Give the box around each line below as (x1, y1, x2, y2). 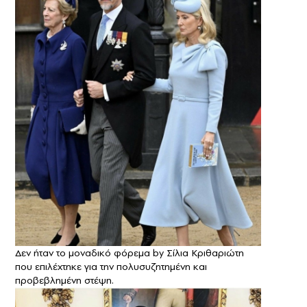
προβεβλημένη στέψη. (15, 273, 114, 287)
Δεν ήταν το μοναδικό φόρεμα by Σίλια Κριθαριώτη (15, 245, 244, 260)
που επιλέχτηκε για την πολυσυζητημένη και (15, 259, 207, 273)
